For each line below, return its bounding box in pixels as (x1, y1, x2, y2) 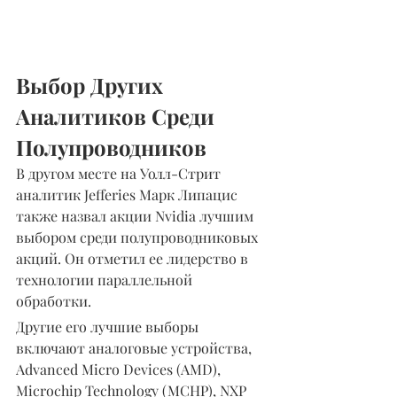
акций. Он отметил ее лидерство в (16, 248, 252, 268)
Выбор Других (16, 70, 168, 99)
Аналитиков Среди (16, 101, 220, 130)
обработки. (16, 291, 91, 310)
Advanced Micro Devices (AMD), (16, 359, 224, 378)
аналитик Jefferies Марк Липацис (16, 184, 241, 204)
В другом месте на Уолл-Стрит (16, 163, 224, 183)
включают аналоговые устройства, (16, 338, 255, 357)
